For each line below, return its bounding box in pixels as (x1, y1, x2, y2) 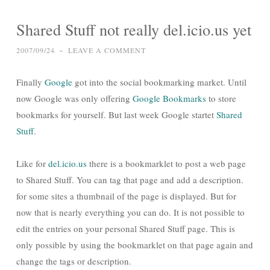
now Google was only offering (16, 92, 133, 104)
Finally (16, 76, 45, 88)
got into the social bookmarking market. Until (72, 76, 246, 88)
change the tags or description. (16, 255, 131, 267)
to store (206, 92, 236, 104)
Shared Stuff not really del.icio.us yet (16, 19, 251, 40)
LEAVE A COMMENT (68, 45, 146, 55)
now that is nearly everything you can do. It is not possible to (16, 206, 245, 218)
